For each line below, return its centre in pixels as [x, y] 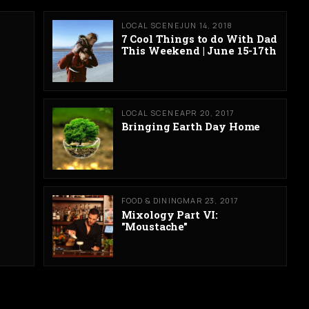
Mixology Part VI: [170, 214]
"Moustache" [154, 226]
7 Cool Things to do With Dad [199, 39]
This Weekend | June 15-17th [199, 51]
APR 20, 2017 [207, 112]
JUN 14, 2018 [206, 25]
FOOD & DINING [152, 200]
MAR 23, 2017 [211, 200]
